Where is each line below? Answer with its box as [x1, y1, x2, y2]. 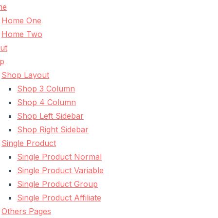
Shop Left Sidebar [17, 111, 84, 121]
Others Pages [1, 206, 51, 216]
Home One [1, 16, 41, 25]
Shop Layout [1, 70, 49, 80]
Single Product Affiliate [17, 193, 101, 202]
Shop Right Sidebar [17, 125, 89, 134]
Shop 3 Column [17, 84, 75, 93]
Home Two [1, 29, 42, 39]
